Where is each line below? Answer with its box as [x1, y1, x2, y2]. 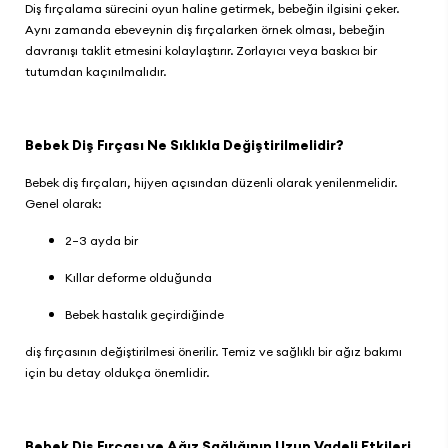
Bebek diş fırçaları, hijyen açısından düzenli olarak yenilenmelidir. [25, 175, 397, 190]
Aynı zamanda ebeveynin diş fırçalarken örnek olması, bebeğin [25, 22, 385, 37]
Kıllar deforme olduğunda [65, 270, 215, 285]
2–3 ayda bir [65, 233, 141, 248]
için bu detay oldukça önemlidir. [25, 365, 212, 380]
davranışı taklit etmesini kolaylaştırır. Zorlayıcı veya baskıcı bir [25, 43, 377, 58]
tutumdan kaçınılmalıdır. [25, 64, 169, 79]
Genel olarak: [25, 196, 105, 211]
